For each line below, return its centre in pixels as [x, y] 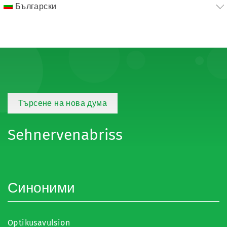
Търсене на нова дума [63, 103]
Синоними [41, 188]
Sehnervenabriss [65, 135]
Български [36, 6]
